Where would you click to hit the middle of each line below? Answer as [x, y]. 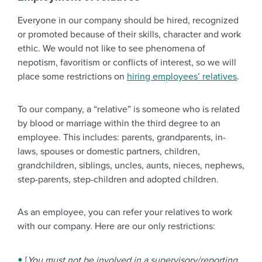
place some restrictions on [72, 77]
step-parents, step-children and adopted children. [118, 180]
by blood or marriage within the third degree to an [119, 123]
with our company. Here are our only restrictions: [116, 226]
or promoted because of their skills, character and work [129, 35]
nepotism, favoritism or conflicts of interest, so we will [127, 63]
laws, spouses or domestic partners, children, [109, 151]
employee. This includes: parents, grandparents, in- [122, 137]
